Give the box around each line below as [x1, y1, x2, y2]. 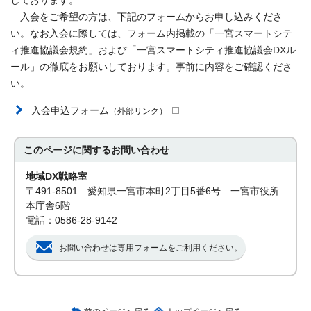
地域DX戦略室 [26, 171, 88, 182]
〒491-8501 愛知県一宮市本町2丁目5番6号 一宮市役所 [26, 185, 280, 196]
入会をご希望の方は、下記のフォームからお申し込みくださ [10, 11, 283, 22]
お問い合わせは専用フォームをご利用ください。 [59, 243, 243, 252]
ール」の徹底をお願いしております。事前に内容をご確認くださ [10, 61, 292, 72]
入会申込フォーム [31, 105, 109, 116]
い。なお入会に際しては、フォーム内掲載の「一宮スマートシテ [10, 28, 292, 39]
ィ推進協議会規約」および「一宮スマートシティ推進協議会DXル [10, 44, 296, 56]
